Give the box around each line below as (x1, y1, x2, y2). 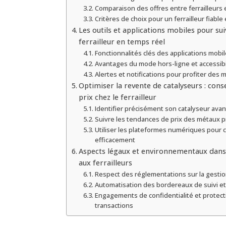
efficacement (94, 135, 135, 144)
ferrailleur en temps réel (79, 36, 165, 46)
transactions (94, 200, 133, 210)
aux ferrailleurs (79, 157, 133, 167)
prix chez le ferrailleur (79, 92, 157, 102)
